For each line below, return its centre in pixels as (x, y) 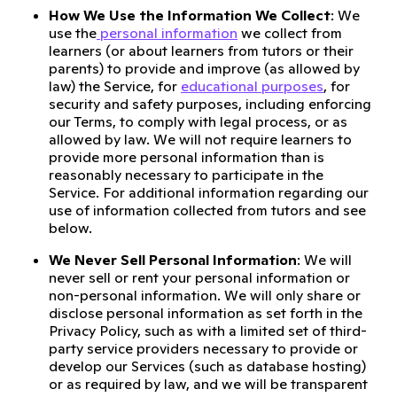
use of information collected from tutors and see (207, 210)
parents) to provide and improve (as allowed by (204, 68)
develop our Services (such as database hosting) (207, 366)
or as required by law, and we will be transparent (208, 384)
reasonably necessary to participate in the (186, 175)
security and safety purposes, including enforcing (210, 104)
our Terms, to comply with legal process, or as (198, 121)
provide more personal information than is (187, 157)
